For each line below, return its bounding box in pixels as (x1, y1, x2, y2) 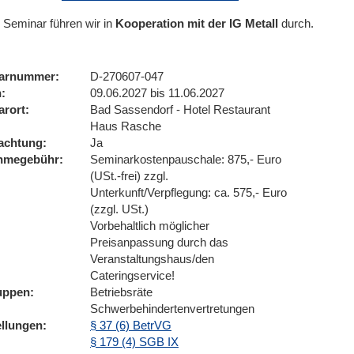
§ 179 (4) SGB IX (90, 335, 179, 348)
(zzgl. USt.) (90, 202, 149, 216)
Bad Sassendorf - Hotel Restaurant (90, 103, 270, 116)
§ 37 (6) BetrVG (90, 318, 171, 332)
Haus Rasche (90, 119, 161, 133)
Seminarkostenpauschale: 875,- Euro (90, 153, 281, 166)
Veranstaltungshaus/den (90, 252, 214, 265)
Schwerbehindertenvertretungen (90, 302, 254, 315)
